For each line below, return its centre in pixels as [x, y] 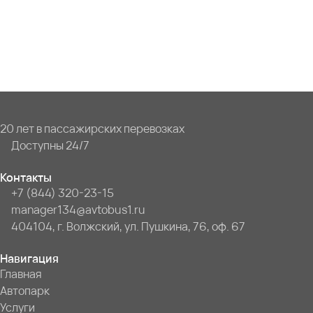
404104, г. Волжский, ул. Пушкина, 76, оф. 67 [128, 226]
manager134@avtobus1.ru [78, 210]
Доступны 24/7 [50, 145]
